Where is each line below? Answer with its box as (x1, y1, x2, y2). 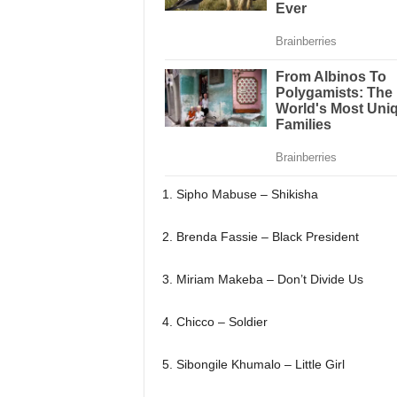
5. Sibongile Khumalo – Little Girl (161, 356, 345, 371)
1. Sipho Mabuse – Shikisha (161, 186, 318, 201)
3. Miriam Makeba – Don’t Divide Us (161, 271, 363, 286)
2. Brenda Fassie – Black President (161, 229, 359, 244)
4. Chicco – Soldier (161, 314, 268, 329)
